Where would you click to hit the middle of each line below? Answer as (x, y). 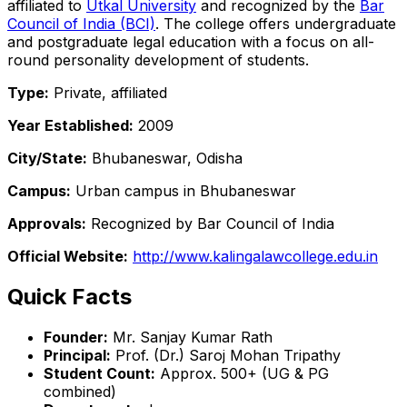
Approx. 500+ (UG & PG (242, 373)
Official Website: (68, 256)
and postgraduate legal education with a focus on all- (191, 41)
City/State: (47, 158)
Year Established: (70, 125)
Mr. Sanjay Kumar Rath (190, 337)
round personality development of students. (158, 60)
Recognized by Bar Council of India (210, 223)
